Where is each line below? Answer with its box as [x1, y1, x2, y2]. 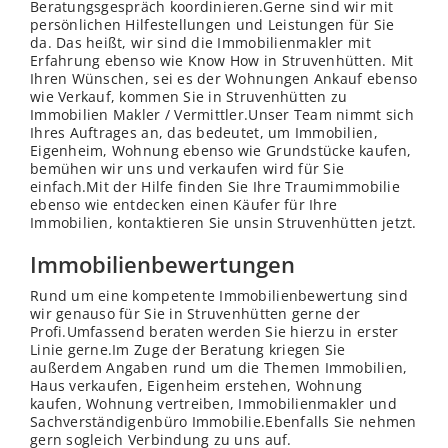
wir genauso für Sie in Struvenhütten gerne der [30, 304, 361, 324]
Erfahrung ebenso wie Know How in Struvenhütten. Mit [30, 51, 414, 71]
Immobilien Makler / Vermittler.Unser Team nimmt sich [30, 105, 414, 125]
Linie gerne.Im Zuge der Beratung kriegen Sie [30, 340, 346, 360]
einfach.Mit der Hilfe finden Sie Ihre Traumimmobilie [30, 177, 400, 197]
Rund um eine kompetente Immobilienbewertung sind [30, 286, 408, 306]
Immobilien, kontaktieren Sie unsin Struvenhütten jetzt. [30, 213, 417, 233]
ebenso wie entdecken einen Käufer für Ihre [30, 195, 338, 215]
